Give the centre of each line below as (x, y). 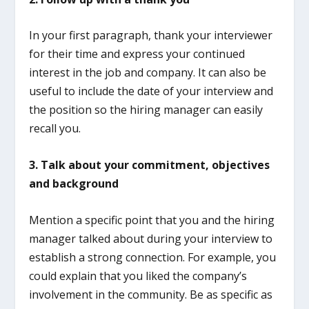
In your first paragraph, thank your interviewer (151, 36)
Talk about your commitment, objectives (156, 165)
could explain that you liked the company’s (138, 276)
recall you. (55, 129)
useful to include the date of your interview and (151, 91)
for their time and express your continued (137, 54)
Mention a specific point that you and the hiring (152, 220)
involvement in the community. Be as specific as (151, 294)
